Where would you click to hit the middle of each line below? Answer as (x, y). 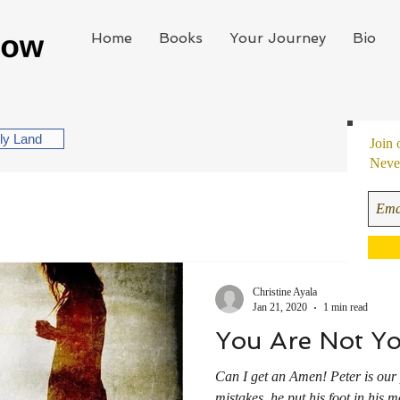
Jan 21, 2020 (280, 307)
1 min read (346, 307)
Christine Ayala (285, 292)
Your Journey (278, 38)
